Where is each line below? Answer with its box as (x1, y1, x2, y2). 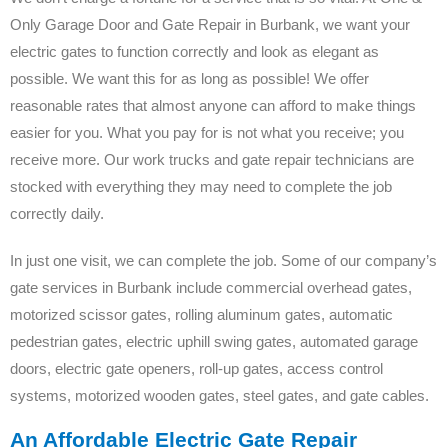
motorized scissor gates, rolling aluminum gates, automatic (10, 305, 393, 323)
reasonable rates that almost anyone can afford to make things (10, 96, 416, 114)
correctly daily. (10, 204, 104, 222)
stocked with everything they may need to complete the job (10, 177, 392, 195)
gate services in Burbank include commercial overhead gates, (10, 278, 412, 296)
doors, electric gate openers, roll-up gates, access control (10, 359, 383, 377)
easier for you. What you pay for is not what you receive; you (10, 123, 404, 141)
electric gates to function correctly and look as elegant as (10, 42, 379, 60)
